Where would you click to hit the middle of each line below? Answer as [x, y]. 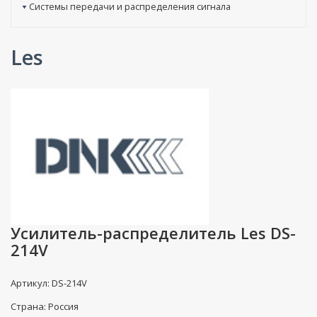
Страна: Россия [45, 306]
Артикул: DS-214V [49, 283]
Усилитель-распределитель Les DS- [153, 233]
